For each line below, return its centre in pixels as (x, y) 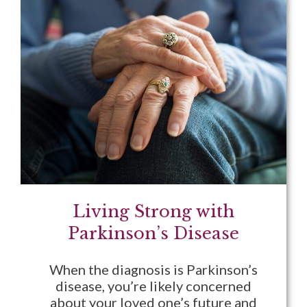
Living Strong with (153, 212)
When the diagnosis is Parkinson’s (153, 270)
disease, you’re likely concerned (153, 286)
